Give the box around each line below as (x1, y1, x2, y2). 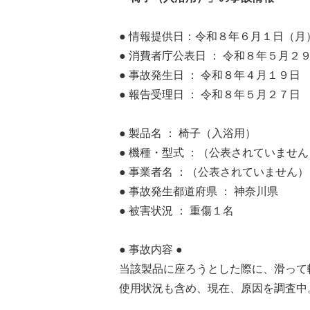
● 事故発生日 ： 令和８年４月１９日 (119, 67, 300, 82)
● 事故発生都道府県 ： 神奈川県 (119, 183, 278, 199)
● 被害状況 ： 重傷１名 (119, 203, 234, 218)
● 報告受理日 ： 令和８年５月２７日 (119, 86, 300, 102)
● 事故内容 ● (119, 241, 183, 257)
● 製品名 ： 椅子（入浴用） (119, 125, 256, 140)
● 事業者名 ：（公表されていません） (119, 164, 309, 179)
